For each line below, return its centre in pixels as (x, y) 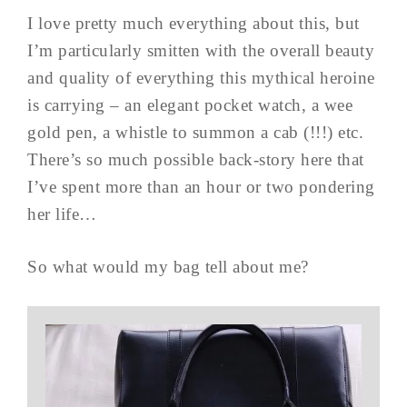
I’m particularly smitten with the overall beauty (201, 50)
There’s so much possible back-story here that (196, 159)
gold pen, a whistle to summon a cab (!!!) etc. (195, 132)
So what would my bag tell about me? (168, 267)
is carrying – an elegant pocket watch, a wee (190, 105)
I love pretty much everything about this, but (194, 23)
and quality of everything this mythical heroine (201, 78)
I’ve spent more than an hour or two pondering (201, 187)
